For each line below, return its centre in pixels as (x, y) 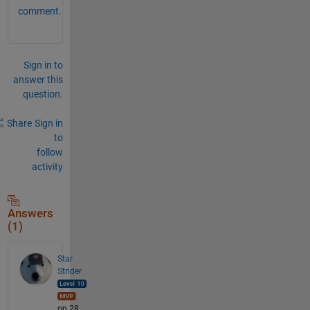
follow (49, 152)
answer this (38, 79)
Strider (69, 271)
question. (43, 94)
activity (47, 166)
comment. (39, 11)
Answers (30, 213)
